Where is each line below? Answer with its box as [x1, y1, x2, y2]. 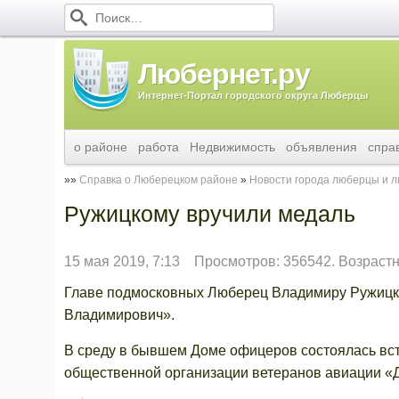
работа [138, 140, 179, 154]
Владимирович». [64, 307, 175, 322]
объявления [286, 140, 357, 154]
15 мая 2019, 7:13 [64, 254, 180, 269]
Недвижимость [190, 140, 275, 154]
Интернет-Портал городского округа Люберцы [138, 90, 368, 101]
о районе [74, 140, 127, 154]
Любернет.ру [138, 58, 310, 90]
